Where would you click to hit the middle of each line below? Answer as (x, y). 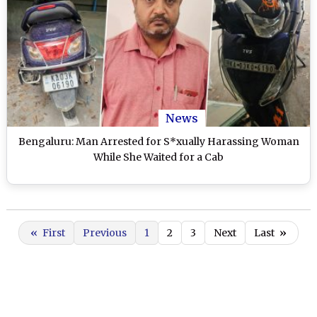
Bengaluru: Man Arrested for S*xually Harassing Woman (158, 142)
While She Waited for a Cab (158, 157)
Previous (105, 233)
